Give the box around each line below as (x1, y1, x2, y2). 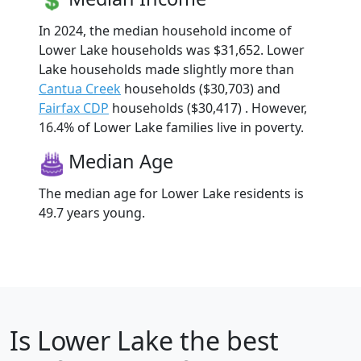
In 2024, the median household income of (39, 21, 292, 39)
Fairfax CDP (39, 98, 109, 117)
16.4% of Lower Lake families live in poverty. (39, 118, 304, 136)
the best (173, 322, 279, 358)
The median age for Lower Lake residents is (39, 184, 304, 202)
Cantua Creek (39, 79, 121, 98)
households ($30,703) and (121, 79, 280, 98)
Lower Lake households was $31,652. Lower (39, 40, 305, 59)
